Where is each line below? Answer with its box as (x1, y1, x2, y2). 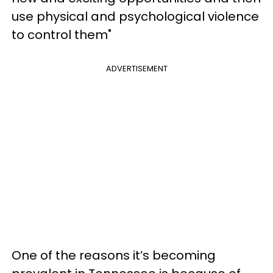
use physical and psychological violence (12, 7, 259, 25)
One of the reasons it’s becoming (12, 246, 216, 264)
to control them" (12, 26, 115, 43)
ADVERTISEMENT (105, 62, 168, 74)
